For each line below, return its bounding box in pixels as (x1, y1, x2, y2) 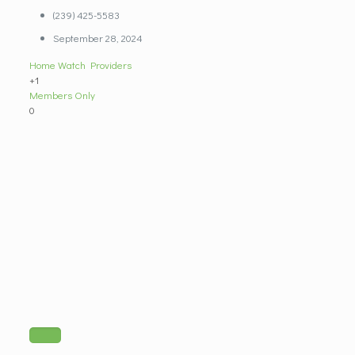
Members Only (29, 88, 95, 101)
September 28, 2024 (52, 31, 143, 44)
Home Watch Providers (29, 58, 132, 71)
